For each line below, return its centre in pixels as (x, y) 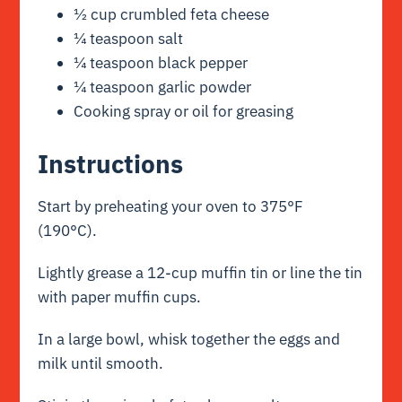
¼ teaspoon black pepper (161, 62)
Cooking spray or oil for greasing (184, 111)
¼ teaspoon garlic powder (163, 87)
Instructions (111, 163)
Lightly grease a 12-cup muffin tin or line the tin (201, 273)
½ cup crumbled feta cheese (172, 14)
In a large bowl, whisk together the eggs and (189, 340)
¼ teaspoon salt (129, 38)
